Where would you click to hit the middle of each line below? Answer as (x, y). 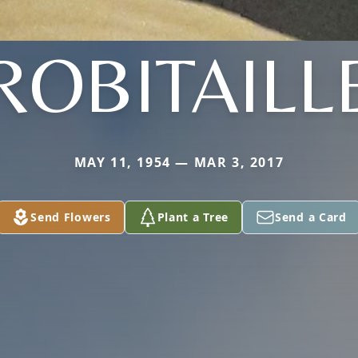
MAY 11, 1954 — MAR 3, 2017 (179, 162)
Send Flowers (71, 217)
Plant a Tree (193, 217)
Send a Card (311, 217)
